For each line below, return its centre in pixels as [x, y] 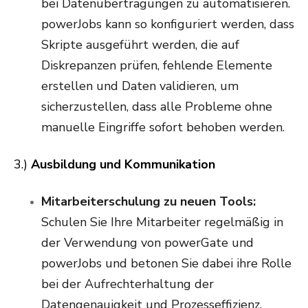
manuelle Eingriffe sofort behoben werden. [165, 128]
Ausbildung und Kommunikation [126, 165]
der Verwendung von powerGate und [147, 243]
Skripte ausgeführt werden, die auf [140, 45]
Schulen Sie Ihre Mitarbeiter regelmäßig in [162, 222]
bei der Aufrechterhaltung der [128, 284]
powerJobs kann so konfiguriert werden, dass [168, 24]
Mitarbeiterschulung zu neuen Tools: [148, 202]
